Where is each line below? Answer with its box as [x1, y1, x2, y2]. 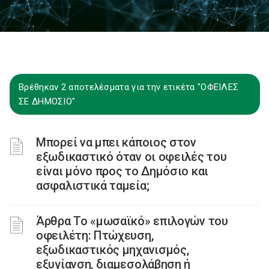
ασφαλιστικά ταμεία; [36, 178, 150, 193]
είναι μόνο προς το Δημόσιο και [36, 164, 208, 178]
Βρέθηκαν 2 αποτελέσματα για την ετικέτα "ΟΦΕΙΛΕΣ [19, 82, 239, 92]
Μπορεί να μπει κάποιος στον [36, 135, 196, 150]
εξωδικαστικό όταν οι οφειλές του [36, 150, 227, 164]
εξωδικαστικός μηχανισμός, [36, 243, 189, 257]
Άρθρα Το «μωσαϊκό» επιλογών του [36, 214, 228, 228]
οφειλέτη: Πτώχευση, [36, 228, 154, 243]
